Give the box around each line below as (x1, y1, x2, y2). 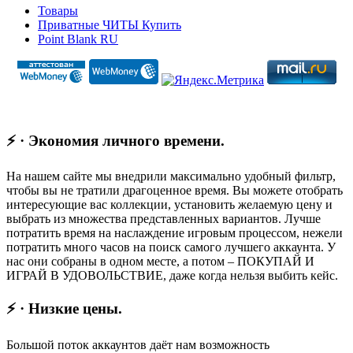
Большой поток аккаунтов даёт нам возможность (6, 337, 269, 351)
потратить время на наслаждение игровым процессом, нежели (6, 226, 343, 240)
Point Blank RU (38, 32, 118, 46)
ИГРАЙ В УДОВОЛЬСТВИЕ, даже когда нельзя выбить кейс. (6, 269, 338, 283)
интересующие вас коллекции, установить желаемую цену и (6, 198, 333, 212)
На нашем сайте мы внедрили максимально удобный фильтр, (6, 169, 336, 184)
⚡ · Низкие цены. (6, 300, 122, 317)
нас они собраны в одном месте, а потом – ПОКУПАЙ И (6, 255, 314, 269)
